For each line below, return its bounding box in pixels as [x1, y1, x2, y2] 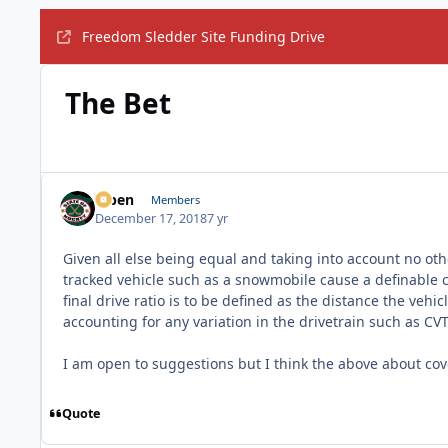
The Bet [64, 84, 171, 123]
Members [150, 192, 200, 208]
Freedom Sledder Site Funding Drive [81, 26, 325, 46]
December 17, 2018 [95, 209, 208, 227]
